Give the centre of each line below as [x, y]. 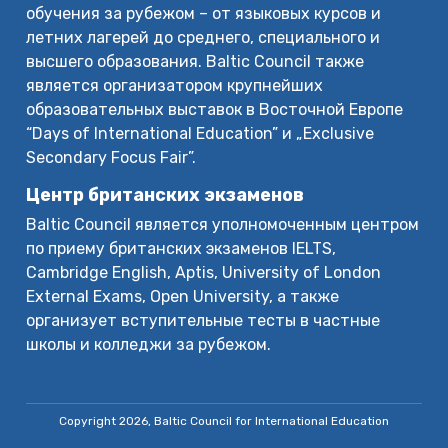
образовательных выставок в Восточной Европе [215, 109]
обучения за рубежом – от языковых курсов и [204, 13]
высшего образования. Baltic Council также [195, 61]
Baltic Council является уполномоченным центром [223, 224]
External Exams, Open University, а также [183, 296]
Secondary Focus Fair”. [111, 157]
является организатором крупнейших [175, 85]
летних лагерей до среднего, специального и [203, 37]
